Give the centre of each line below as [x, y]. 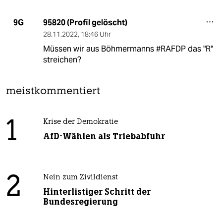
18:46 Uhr [96, 34]
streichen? [62, 59]
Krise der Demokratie [80, 122]
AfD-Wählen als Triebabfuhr [104, 136]
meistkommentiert [53, 91]
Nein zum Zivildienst [80, 177]
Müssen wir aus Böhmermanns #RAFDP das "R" [128, 49]
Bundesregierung [80, 201]
